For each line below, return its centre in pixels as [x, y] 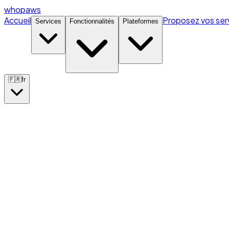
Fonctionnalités [92, 21]
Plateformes [141, 21]
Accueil [18, 20]
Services [48, 21]
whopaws [22, 9]
